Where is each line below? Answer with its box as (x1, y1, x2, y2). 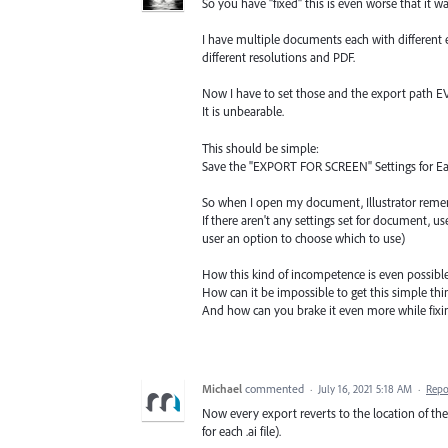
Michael (202, 380, 242, 396)
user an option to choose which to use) (202, 229, 405, 246)
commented (245, 380, 307, 396)
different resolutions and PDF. (202, 49, 355, 66)
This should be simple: (202, 139, 319, 156)
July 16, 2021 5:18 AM (318, 381, 412, 396)
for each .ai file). (202, 422, 281, 439)
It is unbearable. (202, 103, 284, 120)
